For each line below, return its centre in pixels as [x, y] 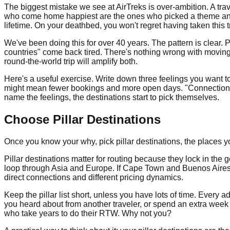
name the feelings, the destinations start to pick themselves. [112, 97]
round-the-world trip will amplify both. [71, 61]
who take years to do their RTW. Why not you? [88, 213]
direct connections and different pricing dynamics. [94, 177]
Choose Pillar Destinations [82, 119]
